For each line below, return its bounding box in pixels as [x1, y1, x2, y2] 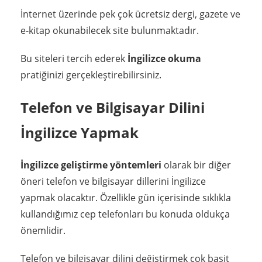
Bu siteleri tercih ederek [20, 52, 127, 65]
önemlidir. [20, 224, 65, 237]
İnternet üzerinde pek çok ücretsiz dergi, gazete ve [20, 8, 240, 21]
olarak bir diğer [161, 158, 231, 172]
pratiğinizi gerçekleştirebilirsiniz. [20, 68, 161, 82]
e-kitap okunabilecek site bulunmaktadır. [20, 24, 199, 37]
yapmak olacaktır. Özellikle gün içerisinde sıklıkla [20, 191, 231, 205]
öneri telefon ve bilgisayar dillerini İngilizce [20, 175, 206, 188]
